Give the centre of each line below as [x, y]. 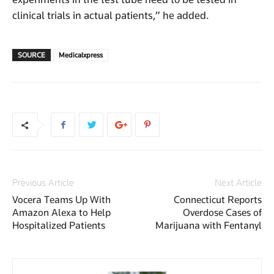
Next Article [238, 182]
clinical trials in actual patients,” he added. [111, 15]
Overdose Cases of [222, 212]
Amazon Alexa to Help [61, 212]
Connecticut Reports [218, 199]
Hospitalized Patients [59, 225]
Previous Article [43, 182]
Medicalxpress [81, 55]
